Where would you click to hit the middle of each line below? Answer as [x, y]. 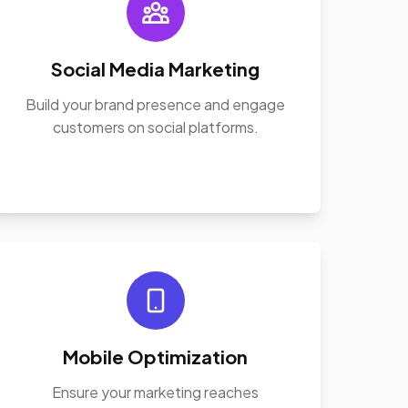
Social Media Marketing [156, 69]
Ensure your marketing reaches [156, 392]
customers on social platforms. [155, 127]
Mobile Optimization [156, 357]
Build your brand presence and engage [156, 104]
